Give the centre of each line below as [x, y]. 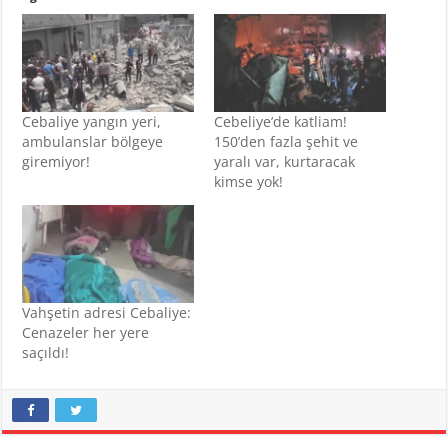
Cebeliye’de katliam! [280, 121]
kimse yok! [248, 181]
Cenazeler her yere [86, 332]
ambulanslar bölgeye [93, 141]
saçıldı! [46, 352]
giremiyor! [56, 161]
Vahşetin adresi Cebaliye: [107, 312]
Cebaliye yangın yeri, [92, 121]
